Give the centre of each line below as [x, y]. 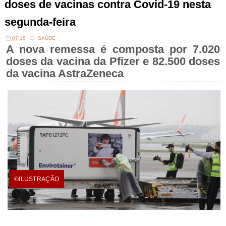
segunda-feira [40, 22]
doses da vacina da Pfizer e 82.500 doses [113, 61]
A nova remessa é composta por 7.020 [113, 49]
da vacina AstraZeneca [65, 73]
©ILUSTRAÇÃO [37, 179]
